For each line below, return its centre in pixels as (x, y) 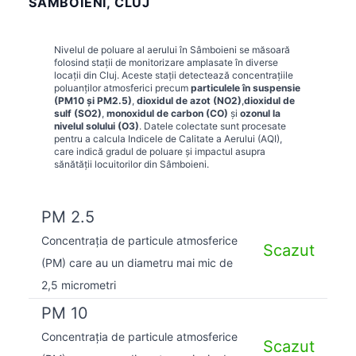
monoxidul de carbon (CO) (167, 113)
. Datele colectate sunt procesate (213, 126)
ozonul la (260, 113)
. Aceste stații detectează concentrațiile (205, 75)
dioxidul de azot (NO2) (189, 100)
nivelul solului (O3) (97, 126)
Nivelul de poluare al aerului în (122, 49)
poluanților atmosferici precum (122, 87)
